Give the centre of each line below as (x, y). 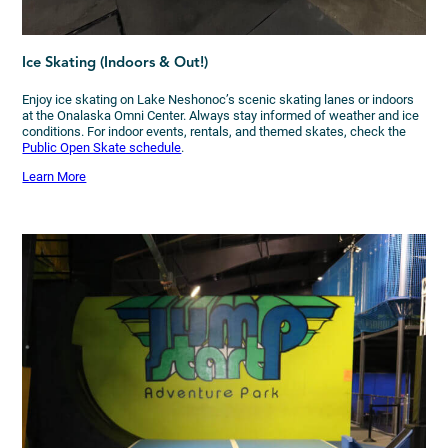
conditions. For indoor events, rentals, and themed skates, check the (214, 131)
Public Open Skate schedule (102, 147)
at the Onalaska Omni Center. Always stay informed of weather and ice (221, 115)
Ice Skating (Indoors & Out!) (115, 63)
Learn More (54, 177)
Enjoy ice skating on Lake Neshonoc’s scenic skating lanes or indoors (218, 99)
